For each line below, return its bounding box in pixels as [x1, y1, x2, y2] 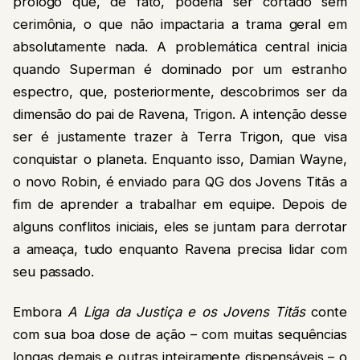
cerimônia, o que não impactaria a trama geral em [13, 15, 347, 32]
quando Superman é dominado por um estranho [13, 60, 347, 77]
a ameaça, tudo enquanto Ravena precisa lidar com [13, 240, 347, 257]
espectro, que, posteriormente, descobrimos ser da [13, 83, 347, 100]
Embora [13, 304, 68, 321]
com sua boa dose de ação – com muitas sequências [13, 326, 347, 343]
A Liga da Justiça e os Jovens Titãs [67, 304, 305, 321]
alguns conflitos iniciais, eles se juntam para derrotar [13, 218, 347, 235]
